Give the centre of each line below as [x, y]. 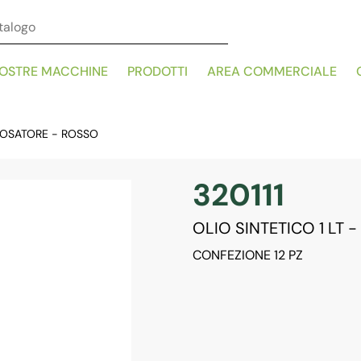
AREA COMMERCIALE [272, 71]
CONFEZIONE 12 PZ [248, 255]
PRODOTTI [158, 71]
